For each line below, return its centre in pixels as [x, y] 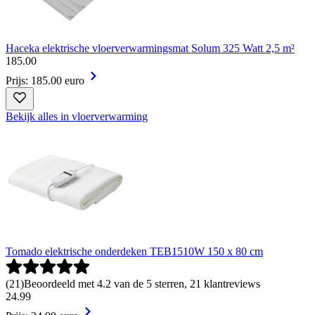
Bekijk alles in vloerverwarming [77, 116]
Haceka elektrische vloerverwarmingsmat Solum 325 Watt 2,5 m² [150, 48]
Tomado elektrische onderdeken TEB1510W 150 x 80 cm [134, 251]
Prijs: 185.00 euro [45, 81]
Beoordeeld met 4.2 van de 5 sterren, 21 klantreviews [142, 284]
